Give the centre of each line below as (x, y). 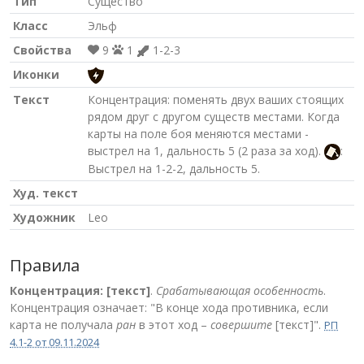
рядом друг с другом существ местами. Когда (214, 116)
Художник (44, 217)
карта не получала (63, 324)
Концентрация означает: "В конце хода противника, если (169, 307)
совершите (241, 324)
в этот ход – (173, 324)
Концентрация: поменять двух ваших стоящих (216, 99)
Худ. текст (45, 193)
